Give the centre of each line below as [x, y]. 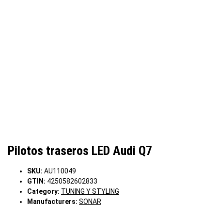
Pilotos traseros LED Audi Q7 [80, 151]
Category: [44, 192]
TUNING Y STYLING [90, 192]
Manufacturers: [52, 202]
